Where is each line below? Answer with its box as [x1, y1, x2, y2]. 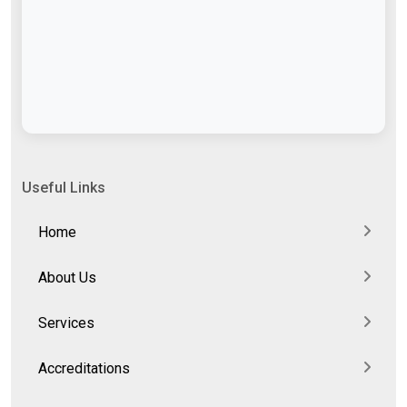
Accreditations [38, 360, 130, 378]
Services [38, 314, 94, 333]
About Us [38, 269, 96, 287]
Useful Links [22, 179, 105, 197]
